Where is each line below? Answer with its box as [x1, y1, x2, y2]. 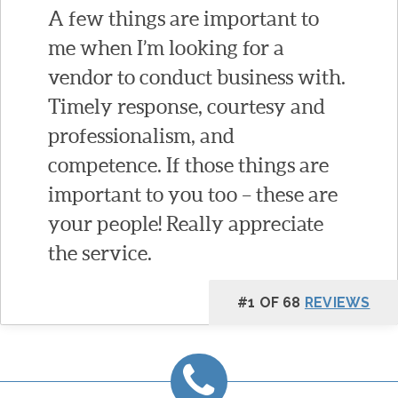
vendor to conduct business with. [47, 65, 346, 89]
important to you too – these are [47, 182, 338, 206]
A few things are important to [47, 6, 319, 30]
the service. [47, 241, 152, 265]
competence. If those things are [47, 153, 329, 177]
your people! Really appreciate [47, 211, 323, 235]
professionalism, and [47, 123, 235, 147]
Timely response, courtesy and [47, 94, 325, 118]
